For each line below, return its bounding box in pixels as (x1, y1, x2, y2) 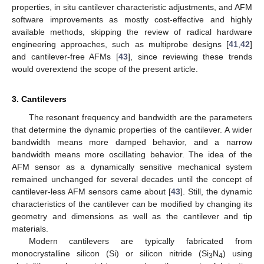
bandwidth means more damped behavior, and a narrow (12, 137, 252, 147)
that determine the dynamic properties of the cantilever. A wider (12, 125, 252, 135)
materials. (12, 224, 48, 234)
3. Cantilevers (12, 94, 67, 104)
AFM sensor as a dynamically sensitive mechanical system (12, 162, 252, 172)
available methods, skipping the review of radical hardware (12, 27, 252, 37)
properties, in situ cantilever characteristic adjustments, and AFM (12, 2, 252, 12)
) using (223, 249, 252, 259)
